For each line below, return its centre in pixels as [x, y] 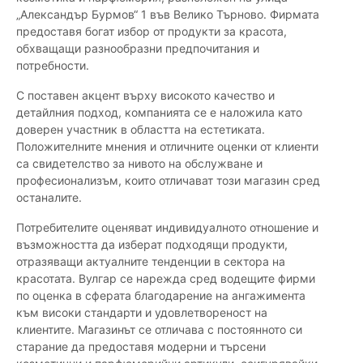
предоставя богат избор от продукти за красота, [152, 32]
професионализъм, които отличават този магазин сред [168, 181]
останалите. [49, 198]
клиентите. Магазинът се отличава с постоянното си [159, 330]
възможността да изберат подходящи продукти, [152, 245]
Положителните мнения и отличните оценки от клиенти [167, 147]
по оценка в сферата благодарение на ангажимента [161, 296]
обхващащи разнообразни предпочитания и [138, 49]
